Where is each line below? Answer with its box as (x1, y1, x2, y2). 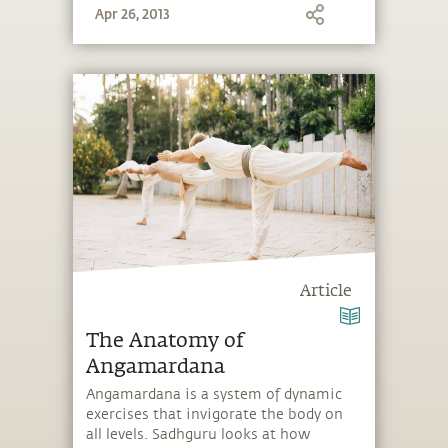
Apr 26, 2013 (95, 5, 171, 23)
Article (300, 284, 352, 301)
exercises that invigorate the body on (86, 406, 344, 422)
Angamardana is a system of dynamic (86, 386, 343, 402)
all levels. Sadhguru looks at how (86, 426, 311, 442)
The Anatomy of (86, 331, 245, 352)
